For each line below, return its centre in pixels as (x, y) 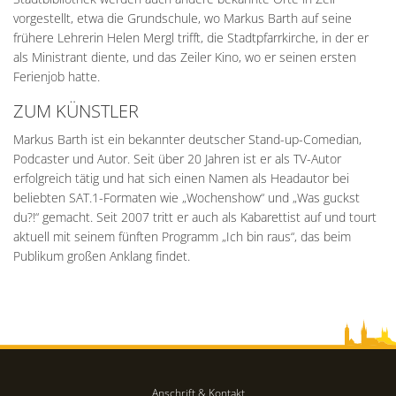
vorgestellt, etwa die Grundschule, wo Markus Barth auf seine (183, 18)
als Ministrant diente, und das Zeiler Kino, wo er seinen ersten (185, 57)
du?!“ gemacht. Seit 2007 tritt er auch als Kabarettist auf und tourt (195, 217)
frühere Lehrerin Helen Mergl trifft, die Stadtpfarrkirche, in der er (191, 37)
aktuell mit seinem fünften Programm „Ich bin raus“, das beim (182, 236)
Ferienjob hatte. (57, 76)
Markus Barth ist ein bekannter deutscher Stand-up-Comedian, (187, 139)
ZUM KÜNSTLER (76, 110)
